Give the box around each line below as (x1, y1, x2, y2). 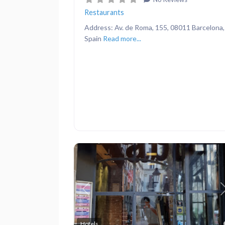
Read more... (103, 34, 141, 43)
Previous (85, 189, 115, 198)
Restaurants (84, 8, 124, 17)
